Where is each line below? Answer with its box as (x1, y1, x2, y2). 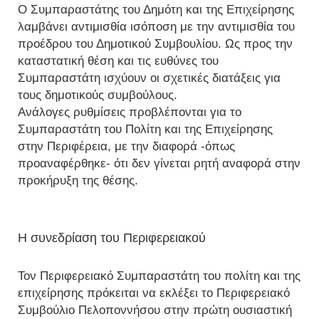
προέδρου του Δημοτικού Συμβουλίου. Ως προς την (18, 37, 293, 51)
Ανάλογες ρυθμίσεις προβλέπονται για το (18, 105, 241, 119)
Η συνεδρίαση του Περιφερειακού (18, 231, 206, 245)
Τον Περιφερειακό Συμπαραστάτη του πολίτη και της (18, 269, 300, 283)
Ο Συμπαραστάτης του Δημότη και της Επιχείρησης (18, 3, 294, 16)
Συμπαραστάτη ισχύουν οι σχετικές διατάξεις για (18, 71, 281, 85)
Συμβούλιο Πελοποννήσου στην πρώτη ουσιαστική (18, 303, 292, 317)
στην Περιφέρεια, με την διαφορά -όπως (18, 140, 235, 153)
